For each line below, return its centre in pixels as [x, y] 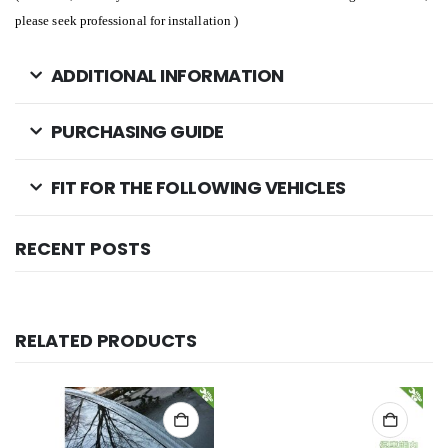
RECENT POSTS [83, 248]
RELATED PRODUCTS [106, 341]
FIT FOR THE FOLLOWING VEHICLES [198, 187]
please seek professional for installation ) [127, 20]
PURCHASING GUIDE [137, 131]
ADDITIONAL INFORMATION [167, 75]
